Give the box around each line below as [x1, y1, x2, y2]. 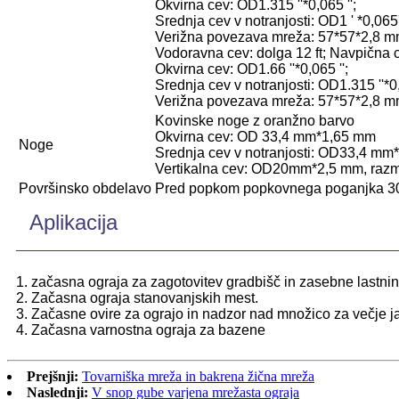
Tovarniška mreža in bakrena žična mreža [82, 368, 314, 384]
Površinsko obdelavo [19, 180, 151, 196]
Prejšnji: [27, 368, 78, 384]
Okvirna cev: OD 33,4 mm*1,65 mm [155, 128, 376, 144]
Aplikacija [29, 209, 118, 234]
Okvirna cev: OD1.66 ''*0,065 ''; [155, 61, 348, 77]
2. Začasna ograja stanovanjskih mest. [16, 289, 258, 305]
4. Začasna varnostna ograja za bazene [16, 322, 265, 338]
